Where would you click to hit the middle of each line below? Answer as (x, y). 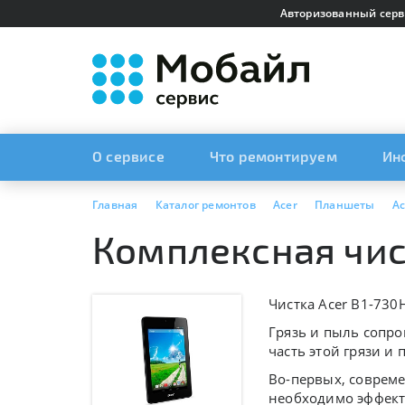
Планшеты (345, 205)
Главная (115, 205)
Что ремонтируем (273, 156)
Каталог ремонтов (205, 205)
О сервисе (128, 156)
